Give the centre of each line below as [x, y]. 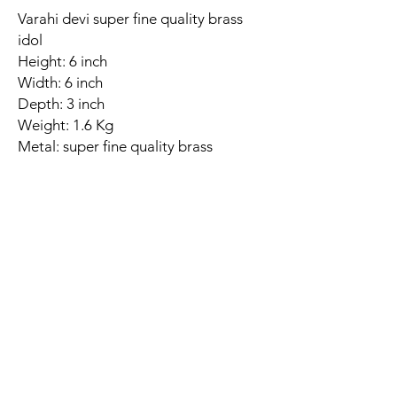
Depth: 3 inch [63, 104]
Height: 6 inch [64, 61]
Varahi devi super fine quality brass [130, 19]
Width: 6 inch [62, 82]
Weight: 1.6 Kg [66, 125]
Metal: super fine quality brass [115, 146]
